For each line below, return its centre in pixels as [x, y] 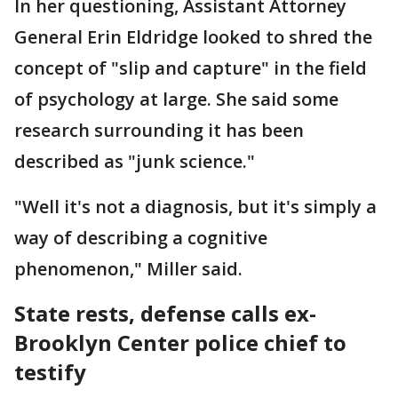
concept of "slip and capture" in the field [191, 68]
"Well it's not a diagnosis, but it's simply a [195, 207]
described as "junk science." [137, 161]
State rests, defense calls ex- [165, 313]
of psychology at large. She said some [176, 99]
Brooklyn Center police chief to [180, 342]
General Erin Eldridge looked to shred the [193, 37]
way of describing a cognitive [141, 238]
